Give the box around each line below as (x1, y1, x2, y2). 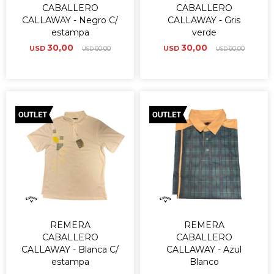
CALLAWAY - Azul (166, 244, 242, 255)
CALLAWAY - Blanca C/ (21, 244, 119, 255)
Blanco (189, 256, 219, 267)
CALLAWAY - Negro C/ (22, 15, 118, 26)
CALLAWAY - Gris (168, 15, 240, 26)
